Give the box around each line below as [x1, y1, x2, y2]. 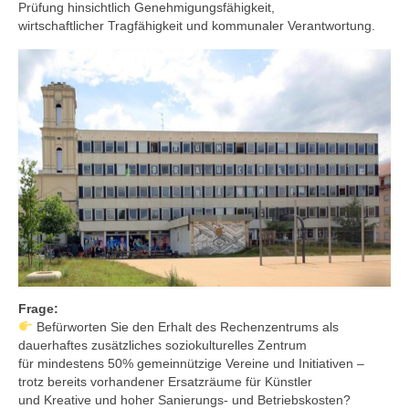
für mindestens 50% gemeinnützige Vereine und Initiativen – [18, 355, 364, 371]
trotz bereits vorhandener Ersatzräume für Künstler [18, 373, 312, 389]
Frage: [18, 300, 58, 316]
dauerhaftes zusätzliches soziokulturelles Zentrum [18, 337, 307, 352]
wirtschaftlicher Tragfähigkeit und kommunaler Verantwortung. [18, 18, 375, 34]
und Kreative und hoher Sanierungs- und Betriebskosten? [18, 392, 351, 407]
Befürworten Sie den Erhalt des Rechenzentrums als [32, 319, 339, 334]
